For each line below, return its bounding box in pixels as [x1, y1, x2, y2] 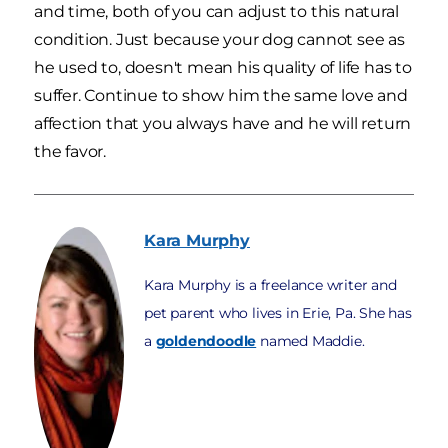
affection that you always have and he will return [34, 113, 412, 133]
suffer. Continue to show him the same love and [34, 85, 408, 105]
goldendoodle [155, 331, 257, 350]
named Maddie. [256, 331, 365, 350]
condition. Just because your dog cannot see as [34, 29, 405, 49]
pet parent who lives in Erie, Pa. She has [144, 303, 412, 322]
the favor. [34, 141, 106, 161]
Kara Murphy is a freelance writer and [144, 275, 397, 294]
